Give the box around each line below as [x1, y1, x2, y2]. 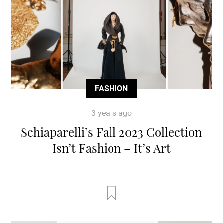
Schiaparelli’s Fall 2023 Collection [21, 123, 202, 140]
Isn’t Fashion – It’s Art [52, 139, 171, 156]
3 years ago [91, 108, 132, 118]
